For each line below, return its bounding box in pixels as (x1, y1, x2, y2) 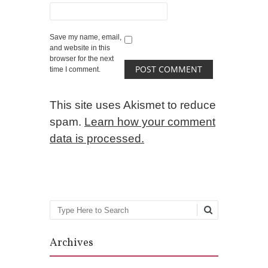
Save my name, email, (50, 33, 121, 41)
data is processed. (50, 132, 144, 145)
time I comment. (50, 65, 100, 74)
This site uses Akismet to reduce (50, 99, 216, 111)
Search (50, 208, 89, 221)
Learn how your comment (84, 115, 215, 128)
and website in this (50, 44, 110, 52)
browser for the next (50, 54, 114, 63)
